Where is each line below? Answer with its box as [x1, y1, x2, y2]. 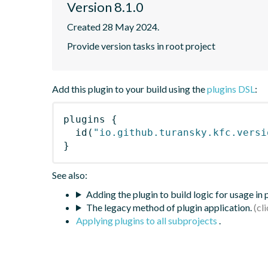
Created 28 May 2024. [67, 20, 159, 32]
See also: [52, 169, 87, 181]
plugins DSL [207, 83, 255, 95]
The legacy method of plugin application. [86, 201, 252, 213]
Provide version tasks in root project [67, 39, 215, 51]
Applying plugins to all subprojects [76, 214, 219, 226]
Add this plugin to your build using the [52, 83, 207, 95]
